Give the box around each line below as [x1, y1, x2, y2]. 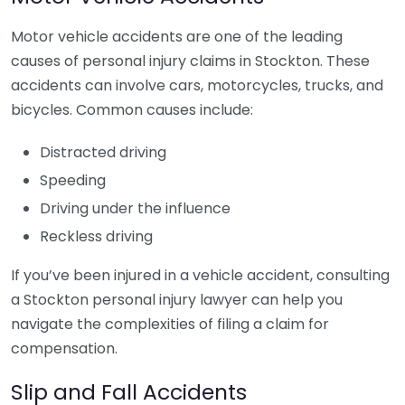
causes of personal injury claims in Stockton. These [11, 51, 370, 71]
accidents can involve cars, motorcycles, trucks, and [11, 75, 383, 96]
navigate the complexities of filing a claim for [11, 314, 329, 334]
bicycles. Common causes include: [11, 99, 253, 120]
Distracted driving [40, 142, 166, 163]
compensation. [11, 338, 118, 359]
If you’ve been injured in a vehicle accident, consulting [11, 265, 390, 286]
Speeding [40, 170, 106, 191]
